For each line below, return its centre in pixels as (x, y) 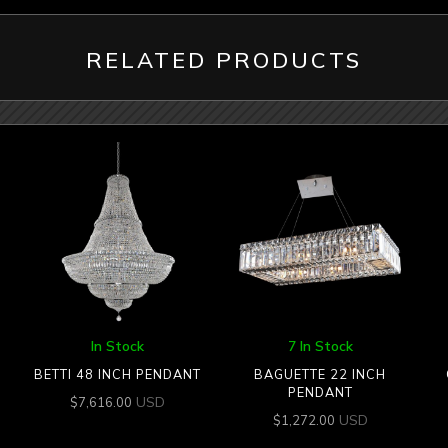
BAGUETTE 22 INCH (320, 374)
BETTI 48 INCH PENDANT (118, 374)
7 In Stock (320, 345)
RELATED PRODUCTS (224, 60)
